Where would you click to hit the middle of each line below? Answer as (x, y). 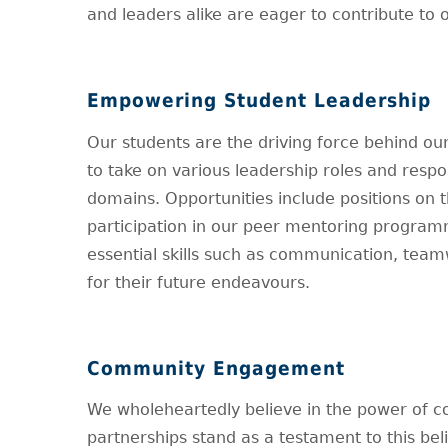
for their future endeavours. (198, 282)
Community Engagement (216, 368)
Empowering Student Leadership (262, 101)
